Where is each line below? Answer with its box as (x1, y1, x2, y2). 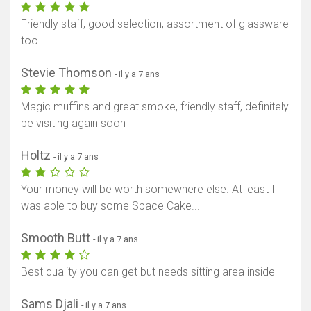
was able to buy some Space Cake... (21, 199, 200, 212)
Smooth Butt (21, 230, 93, 245)
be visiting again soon (21, 116, 126, 130)
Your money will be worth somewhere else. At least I (21, 182, 275, 196)
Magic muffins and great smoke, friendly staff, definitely (21, 99, 289, 113)
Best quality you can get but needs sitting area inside (21, 264, 275, 278)
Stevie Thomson (21, 65, 115, 80)
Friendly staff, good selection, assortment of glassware (21, 17, 289, 31)
